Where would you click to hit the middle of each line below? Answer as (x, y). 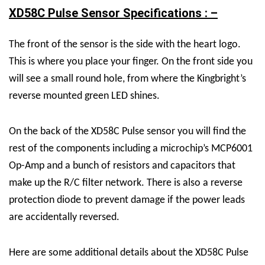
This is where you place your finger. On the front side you (131, 62)
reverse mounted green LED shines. (84, 96)
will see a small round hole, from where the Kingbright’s (127, 79)
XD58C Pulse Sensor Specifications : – (113, 13)
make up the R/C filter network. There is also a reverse (126, 183)
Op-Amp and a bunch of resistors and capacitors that (122, 166)
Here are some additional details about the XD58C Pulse (129, 253)
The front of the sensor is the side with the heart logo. (125, 44)
